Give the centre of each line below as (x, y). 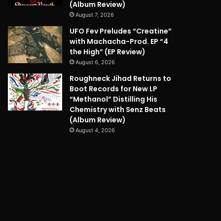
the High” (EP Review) (108, 52)
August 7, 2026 (95, 15)
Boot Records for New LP (114, 89)
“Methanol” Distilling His (114, 99)
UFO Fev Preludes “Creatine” (121, 31)
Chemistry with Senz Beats (118, 110)
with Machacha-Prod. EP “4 (119, 42)
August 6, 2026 (95, 62)
